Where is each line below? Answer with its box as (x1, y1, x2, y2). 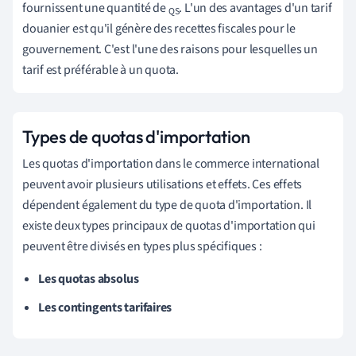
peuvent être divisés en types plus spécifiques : (22, 238, 262, 256)
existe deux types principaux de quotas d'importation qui (22, 217, 315, 235)
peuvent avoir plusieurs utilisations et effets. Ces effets (22, 176, 303, 194)
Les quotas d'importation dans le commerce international (22, 155, 319, 173)
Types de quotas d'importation (22, 126, 250, 149)
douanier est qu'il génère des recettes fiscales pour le (22, 20, 296, 38)
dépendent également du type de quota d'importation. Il (22, 196, 312, 215)
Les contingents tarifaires (38, 299, 172, 317)
